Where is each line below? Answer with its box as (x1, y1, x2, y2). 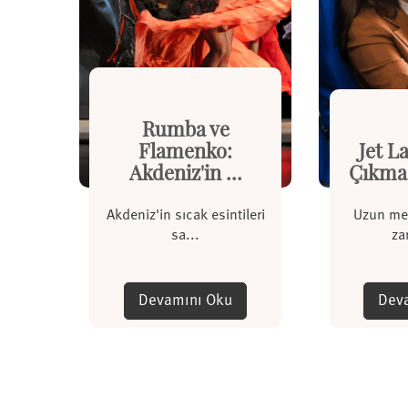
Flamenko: (138, 137, 233, 165)
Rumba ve (141, 115, 229, 143)
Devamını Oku (138, 292, 233, 309)
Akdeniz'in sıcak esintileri (106, 208, 265, 223)
